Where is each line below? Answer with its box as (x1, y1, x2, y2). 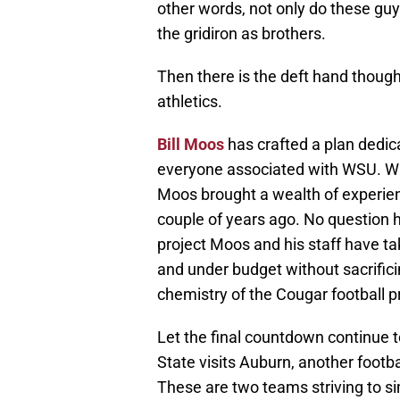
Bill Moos (157, 135, 224, 154)
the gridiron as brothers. (157, 24, 326, 44)
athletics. (157, 92, 222, 112)
